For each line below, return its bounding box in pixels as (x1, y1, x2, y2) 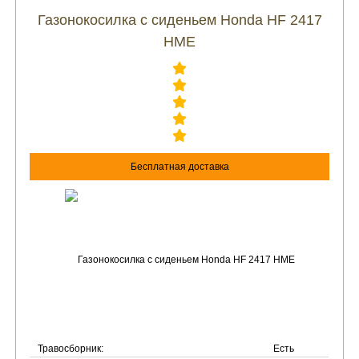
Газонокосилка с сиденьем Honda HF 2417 (37, 12, 322, 28)
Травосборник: (38, 343, 104, 354)
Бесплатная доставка (130, 161, 229, 172)
